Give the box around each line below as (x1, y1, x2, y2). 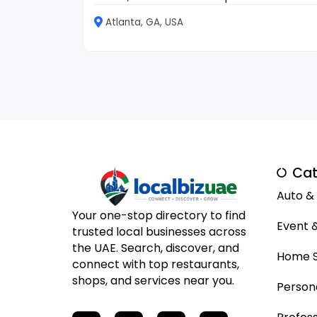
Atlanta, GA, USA (105, 15, 183, 29)
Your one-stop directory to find (72, 207, 246, 224)
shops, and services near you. (72, 272, 234, 289)
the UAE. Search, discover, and (72, 240, 239, 257)
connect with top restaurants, (72, 256, 239, 273)
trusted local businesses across (72, 224, 246, 241)
